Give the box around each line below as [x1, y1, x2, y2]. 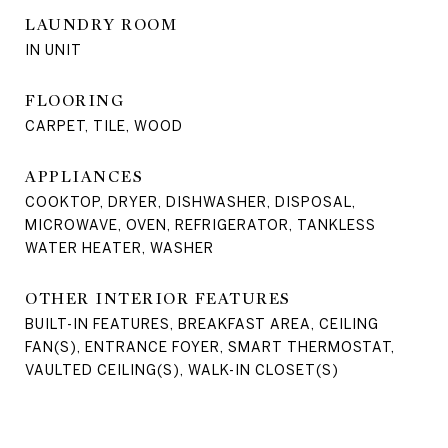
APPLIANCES [25, 166, 143, 187]
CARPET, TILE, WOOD [25, 117, 183, 134]
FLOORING [25, 90, 124, 111]
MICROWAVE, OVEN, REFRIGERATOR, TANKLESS [25, 216, 376, 233]
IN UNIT [25, 41, 82, 58]
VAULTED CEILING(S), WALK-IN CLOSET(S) [25, 361, 339, 378]
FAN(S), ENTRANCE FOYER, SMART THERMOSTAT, [25, 338, 395, 355]
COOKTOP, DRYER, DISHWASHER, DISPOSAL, [25, 193, 356, 210]
